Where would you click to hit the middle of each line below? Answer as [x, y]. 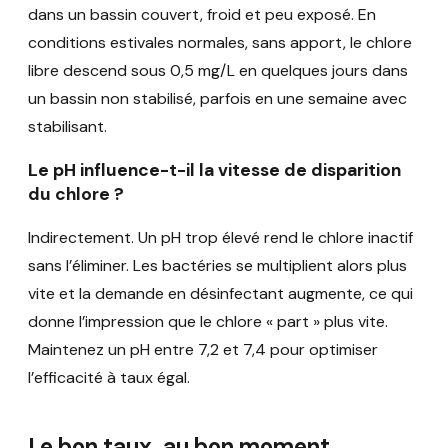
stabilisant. [67, 126]
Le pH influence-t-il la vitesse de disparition [214, 170]
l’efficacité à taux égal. [109, 377]
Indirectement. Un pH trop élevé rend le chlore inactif [220, 237]
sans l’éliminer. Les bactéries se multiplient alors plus [217, 265]
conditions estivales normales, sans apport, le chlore [220, 42]
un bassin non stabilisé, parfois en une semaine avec [217, 98]
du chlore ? [76, 194]
